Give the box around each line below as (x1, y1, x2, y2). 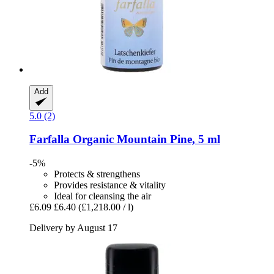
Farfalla (29, 133, 70, 146)
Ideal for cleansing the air (54, 190, 151, 201)
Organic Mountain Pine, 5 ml (70, 133, 220, 146)
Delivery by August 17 (29, 222, 117, 233)
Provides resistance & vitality (54, 179, 166, 190)
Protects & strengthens (54, 168, 140, 179)
